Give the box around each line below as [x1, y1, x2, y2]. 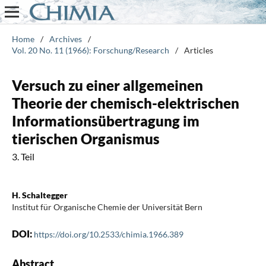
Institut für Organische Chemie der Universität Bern [11, 201, 202, 212]
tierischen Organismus [11, 129, 160, 147]
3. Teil [11, 150, 34, 162]
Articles [183, 45, 213, 55]
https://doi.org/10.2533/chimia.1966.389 [33, 229, 183, 239]
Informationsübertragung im [11, 112, 199, 129]
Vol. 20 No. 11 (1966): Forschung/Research [11, 45, 169, 55]
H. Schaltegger [11, 189, 68, 200]
